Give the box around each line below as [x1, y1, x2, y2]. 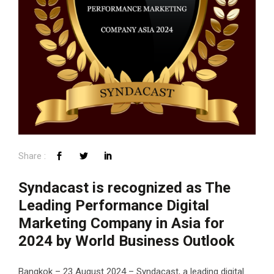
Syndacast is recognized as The [18, 179, 231, 196]
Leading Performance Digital [18, 197, 209, 214]
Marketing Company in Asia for [18, 215, 224, 232]
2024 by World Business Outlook [18, 232, 235, 250]
